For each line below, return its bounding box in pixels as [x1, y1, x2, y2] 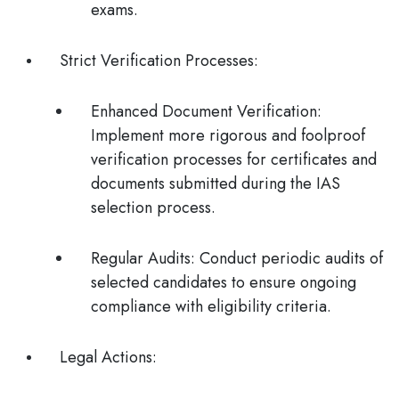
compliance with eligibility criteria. [91, 295, 331, 318]
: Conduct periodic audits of [191, 247, 383, 270]
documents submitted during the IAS [91, 172, 340, 195]
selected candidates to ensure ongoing [91, 271, 356, 294]
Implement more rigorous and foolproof [91, 124, 365, 147]
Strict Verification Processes [60, 49, 254, 72]
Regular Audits [91, 247, 191, 270]
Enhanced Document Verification [91, 100, 317, 123]
